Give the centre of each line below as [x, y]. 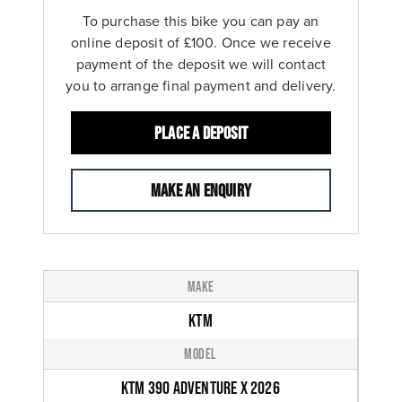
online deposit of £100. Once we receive [201, 43]
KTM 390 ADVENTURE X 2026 [201, 388]
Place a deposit [201, 133]
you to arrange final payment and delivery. [201, 86]
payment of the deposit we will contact [201, 65]
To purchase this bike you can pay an [201, 22]
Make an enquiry [201, 191]
